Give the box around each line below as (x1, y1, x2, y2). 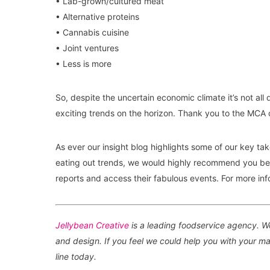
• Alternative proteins (55, 11, 139, 22)
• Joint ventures (55, 43, 119, 53)
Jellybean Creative (55, 220, 129, 230)
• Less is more (55, 58, 111, 69)
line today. (55, 251, 96, 262)
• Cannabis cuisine (55, 27, 129, 37)
